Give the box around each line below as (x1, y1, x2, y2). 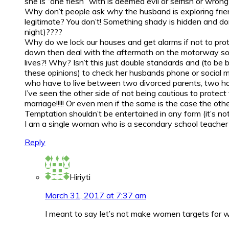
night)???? (25, 27, 62, 37)
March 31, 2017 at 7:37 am (45, 190, 146, 201)
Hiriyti (70, 172, 90, 182)
